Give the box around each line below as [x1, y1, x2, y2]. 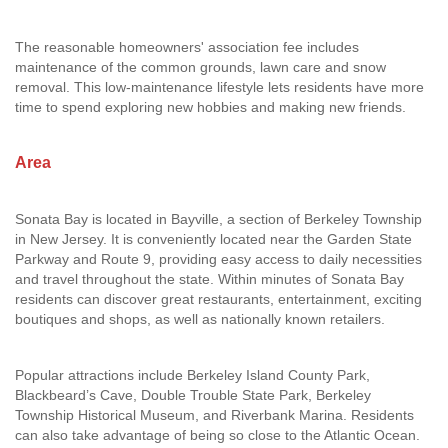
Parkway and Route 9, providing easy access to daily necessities [15, 251, 422, 267]
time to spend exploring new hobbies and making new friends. [15, 99, 406, 115]
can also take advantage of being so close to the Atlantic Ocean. [15, 427, 420, 443]
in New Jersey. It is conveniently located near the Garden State [15, 231, 412, 247]
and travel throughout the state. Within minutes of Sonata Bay [15, 271, 404, 287]
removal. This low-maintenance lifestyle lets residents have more [15, 79, 424, 95]
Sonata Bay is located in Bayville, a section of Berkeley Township [15, 211, 422, 227]
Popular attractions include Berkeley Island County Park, [15, 367, 370, 383]
